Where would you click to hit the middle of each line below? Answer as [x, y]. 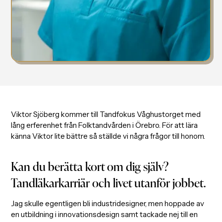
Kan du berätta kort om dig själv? [90, 166]
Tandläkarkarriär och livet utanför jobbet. [109, 182]
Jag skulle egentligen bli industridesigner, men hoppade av [108, 203]
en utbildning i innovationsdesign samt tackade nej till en [105, 214]
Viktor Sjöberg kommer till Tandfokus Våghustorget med [106, 114]
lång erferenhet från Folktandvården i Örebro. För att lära [105, 125]
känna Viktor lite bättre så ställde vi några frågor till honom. [108, 136]
